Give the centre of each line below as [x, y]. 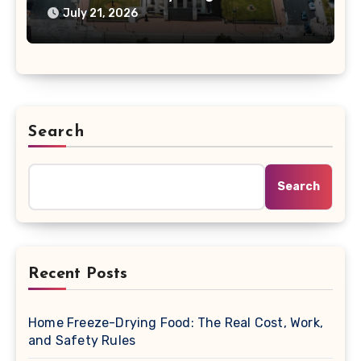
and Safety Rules [82, 340]
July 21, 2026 [100, 14]
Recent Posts [78, 274]
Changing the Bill [106, 12]
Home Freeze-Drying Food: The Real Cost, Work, [176, 322]
